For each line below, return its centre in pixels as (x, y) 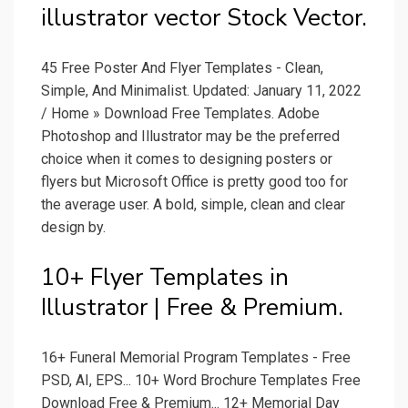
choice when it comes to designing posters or (187, 159)
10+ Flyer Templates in (165, 278)
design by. (73, 228)
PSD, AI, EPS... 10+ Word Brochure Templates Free (201, 381)
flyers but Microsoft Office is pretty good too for (194, 182)
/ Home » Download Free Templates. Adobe (180, 114)
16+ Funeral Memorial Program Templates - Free (196, 358)
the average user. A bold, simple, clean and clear (193, 205)
